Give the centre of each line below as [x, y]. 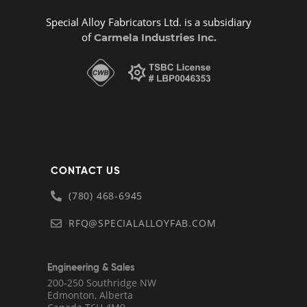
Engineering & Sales [91, 267]
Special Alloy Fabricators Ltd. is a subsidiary [149, 22]
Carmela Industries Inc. [153, 37]
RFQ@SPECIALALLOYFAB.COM [143, 223]
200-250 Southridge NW [102, 282]
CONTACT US [86, 170]
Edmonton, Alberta [90, 295]
